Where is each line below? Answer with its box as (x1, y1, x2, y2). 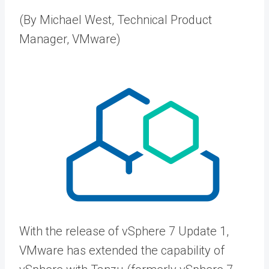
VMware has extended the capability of (19, 243, 225, 258)
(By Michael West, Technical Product (19, 13, 212, 27)
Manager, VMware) (19, 32, 121, 46)
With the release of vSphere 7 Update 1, (19, 224, 229, 238)
